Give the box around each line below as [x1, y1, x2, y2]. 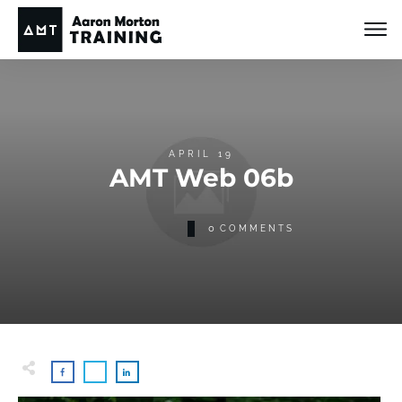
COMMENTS [219, 223, 294, 233]
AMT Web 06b [109, 162, 293, 193]
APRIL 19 [168, 148, 234, 159]
